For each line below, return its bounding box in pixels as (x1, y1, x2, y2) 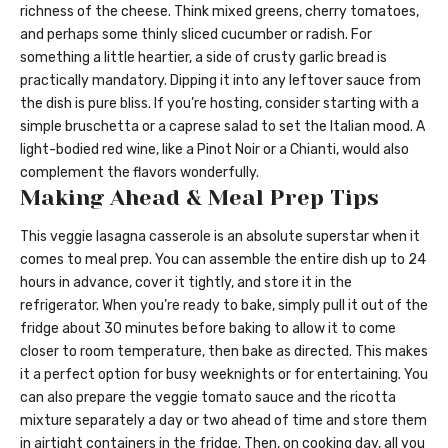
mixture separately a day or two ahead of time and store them (20, 411, 427, 429)
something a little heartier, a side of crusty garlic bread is (20, 48, 387, 66)
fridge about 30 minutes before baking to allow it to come (20, 319, 396, 337)
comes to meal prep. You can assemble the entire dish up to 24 (20, 250, 426, 268)
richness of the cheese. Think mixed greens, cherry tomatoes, (20, 2, 419, 20)
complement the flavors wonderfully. (20, 163, 259, 181)
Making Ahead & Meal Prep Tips (20, 184, 379, 210)
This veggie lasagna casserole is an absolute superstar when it (20, 227, 420, 245)
